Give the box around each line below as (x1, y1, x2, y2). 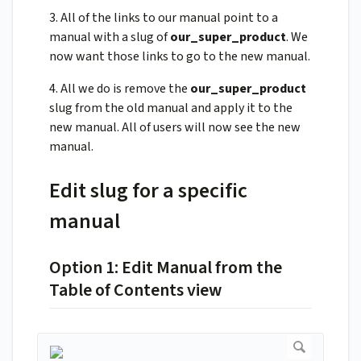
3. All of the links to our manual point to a (49, 9, 278, 27)
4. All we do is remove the (49, 80, 190, 98)
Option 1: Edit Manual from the (49, 255, 282, 281)
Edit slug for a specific (49, 176, 247, 206)
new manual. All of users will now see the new (49, 118, 301, 137)
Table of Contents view (49, 277, 222, 304)
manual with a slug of (49, 28, 170, 47)
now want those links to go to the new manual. (49, 48, 310, 66)
